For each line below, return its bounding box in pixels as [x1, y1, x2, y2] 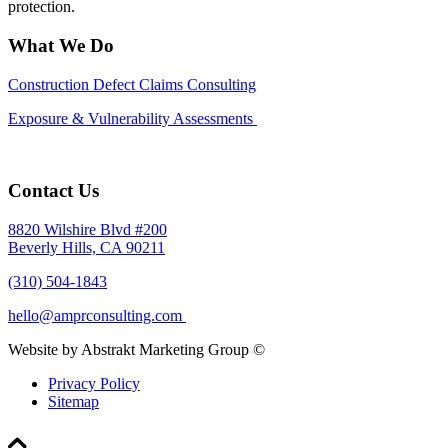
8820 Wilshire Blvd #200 [8, 221, 167, 239]
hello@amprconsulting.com [8, 307, 182, 325]
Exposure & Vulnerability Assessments [8, 109, 257, 127]
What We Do [8, 35, 114, 56]
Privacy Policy [48, 375, 140, 393]
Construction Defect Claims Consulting [8, 75, 256, 93]
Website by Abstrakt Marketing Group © [8, 341, 265, 359]
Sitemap [48, 393, 99, 411]
